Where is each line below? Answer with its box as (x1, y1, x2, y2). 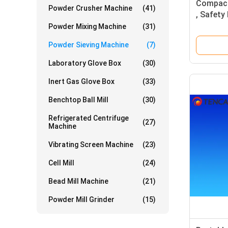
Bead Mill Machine (48, 177, 108, 185)
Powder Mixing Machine (48, 22, 126, 31)
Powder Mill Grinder (48, 195, 115, 204)
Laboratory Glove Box (48, 59, 121, 67)
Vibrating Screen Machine (48, 140, 133, 149)
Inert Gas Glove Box (48, 77, 115, 85)
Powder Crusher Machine (48, 4, 132, 12)
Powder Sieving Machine (48, 41, 129, 49)
